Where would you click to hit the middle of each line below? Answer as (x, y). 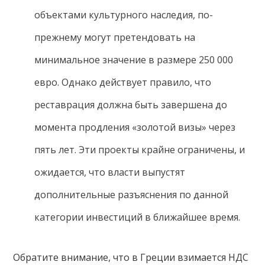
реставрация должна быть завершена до (130, 105)
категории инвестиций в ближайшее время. (137, 217)
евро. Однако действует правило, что (122, 83)
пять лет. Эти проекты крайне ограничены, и (139, 150)
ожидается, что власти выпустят (109, 172)
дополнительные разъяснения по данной (131, 195)
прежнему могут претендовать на (114, 38)
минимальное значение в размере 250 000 (133, 60)
